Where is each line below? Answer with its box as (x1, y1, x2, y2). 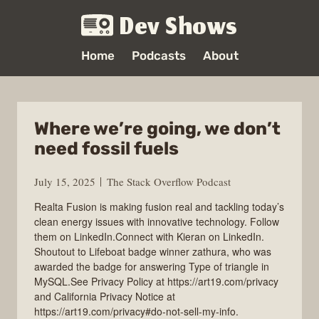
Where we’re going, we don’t (34, 118, 281, 139)
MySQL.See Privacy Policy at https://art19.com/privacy (34, 273, 278, 288)
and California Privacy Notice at (34, 288, 175, 303)
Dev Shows (120, 8, 238, 51)
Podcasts (131, 48, 186, 63)
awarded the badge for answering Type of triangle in (34, 258, 269, 273)
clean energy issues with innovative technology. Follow (34, 214, 279, 229)
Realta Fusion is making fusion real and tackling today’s (34, 199, 284, 214)
